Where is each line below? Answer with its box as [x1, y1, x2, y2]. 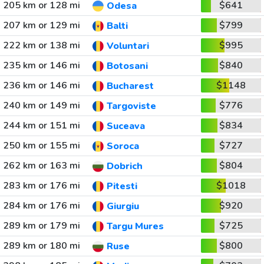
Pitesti [106, 180, 137, 193]
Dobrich [106, 160, 143, 173]
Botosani [106, 60, 148, 73]
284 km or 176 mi [2, 199, 80, 212]
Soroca [106, 140, 139, 153]
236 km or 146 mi [2, 79, 80, 92]
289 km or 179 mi [2, 219, 80, 232]
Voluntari [106, 39, 149, 53]
